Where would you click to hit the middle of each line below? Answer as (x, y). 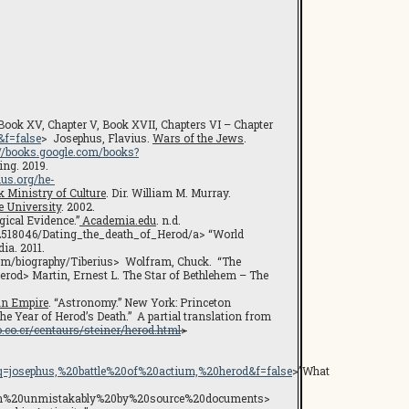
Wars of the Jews (198, 138)
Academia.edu (118, 220)
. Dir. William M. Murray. (168, 193)
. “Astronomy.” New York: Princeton (140, 302)
